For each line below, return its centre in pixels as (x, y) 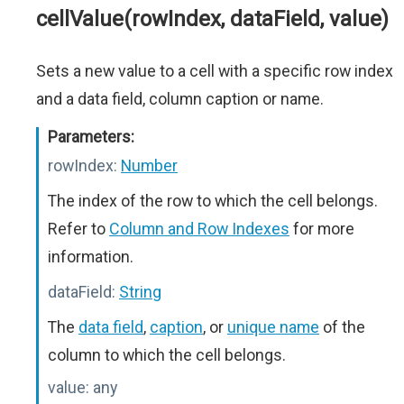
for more (322, 229)
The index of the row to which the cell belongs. (213, 201)
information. (91, 257)
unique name (273, 327)
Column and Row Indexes (199, 229)
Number (149, 165)
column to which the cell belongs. (167, 355)
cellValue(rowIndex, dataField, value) (212, 19)
